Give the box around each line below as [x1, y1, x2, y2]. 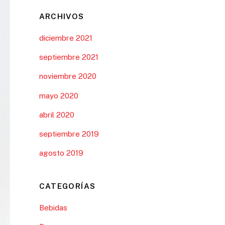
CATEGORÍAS [39, 181, 96, 190]
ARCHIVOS [39, 12, 84, 21]
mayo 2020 [39, 91, 78, 100]
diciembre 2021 [39, 34, 92, 43]
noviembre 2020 [39, 72, 96, 81]
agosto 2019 [39, 149, 83, 158]
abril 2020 [39, 110, 74, 119]
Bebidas [39, 203, 67, 212]
